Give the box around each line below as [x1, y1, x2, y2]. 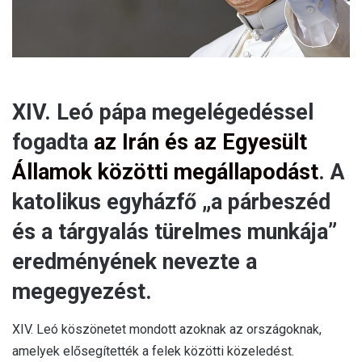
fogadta [12, 129, 94, 156]
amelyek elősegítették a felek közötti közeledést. [12, 343, 294, 359]
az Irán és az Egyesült [94, 129, 307, 156]
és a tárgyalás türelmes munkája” [12, 219, 337, 246]
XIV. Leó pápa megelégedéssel [12, 99, 314, 126]
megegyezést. [12, 279, 152, 305]
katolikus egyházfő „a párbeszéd [12, 189, 330, 216]
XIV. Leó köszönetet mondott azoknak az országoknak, [12, 321, 322, 337]
